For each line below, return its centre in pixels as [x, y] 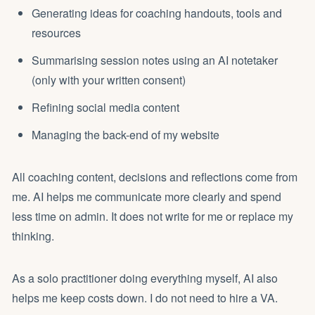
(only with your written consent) [109, 79]
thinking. [33, 236]
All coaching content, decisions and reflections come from [155, 176]
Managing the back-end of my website [126, 134]
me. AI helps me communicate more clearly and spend [147, 196]
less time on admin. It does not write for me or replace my [153, 216]
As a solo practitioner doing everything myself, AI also [145, 278]
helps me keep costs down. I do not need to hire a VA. [145, 297]
